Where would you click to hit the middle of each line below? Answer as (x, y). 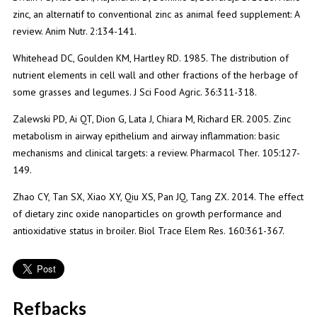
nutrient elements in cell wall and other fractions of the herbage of (155, 75)
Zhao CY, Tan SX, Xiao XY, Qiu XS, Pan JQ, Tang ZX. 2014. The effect (158, 196)
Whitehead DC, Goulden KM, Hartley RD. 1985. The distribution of (150, 58)
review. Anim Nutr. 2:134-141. (74, 31)
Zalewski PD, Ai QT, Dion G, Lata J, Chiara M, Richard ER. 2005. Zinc (151, 119)
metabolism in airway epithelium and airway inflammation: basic (146, 136)
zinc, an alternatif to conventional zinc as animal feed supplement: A (156, 14)
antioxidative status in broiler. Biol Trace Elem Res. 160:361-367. (148, 230)
